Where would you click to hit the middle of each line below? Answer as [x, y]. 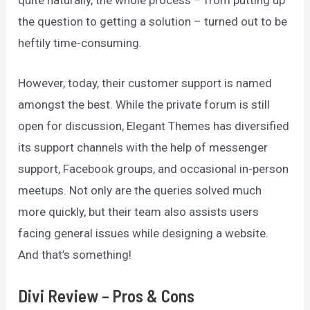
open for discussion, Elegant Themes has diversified [154, 126]
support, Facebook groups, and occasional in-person [154, 169]
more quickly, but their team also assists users [139, 212]
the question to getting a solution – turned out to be [153, 21]
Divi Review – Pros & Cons [108, 296]
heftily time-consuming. [80, 43]
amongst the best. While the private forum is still [144, 105]
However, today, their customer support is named [145, 83]
